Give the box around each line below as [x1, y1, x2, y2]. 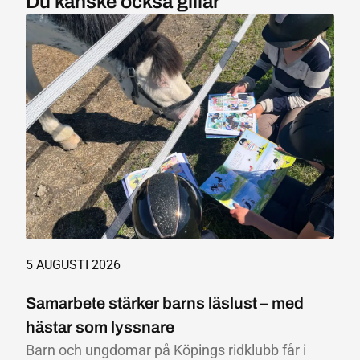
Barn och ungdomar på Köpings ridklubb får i [26, 341, 306, 358]
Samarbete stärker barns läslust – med [26, 293, 304, 312]
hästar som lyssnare [26, 317, 174, 336]
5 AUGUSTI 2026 [26, 256, 121, 272]
